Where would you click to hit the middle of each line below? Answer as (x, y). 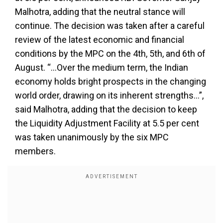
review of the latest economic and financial (100, 40)
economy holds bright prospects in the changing (111, 81)
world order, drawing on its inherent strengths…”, (109, 95)
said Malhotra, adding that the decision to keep (106, 109)
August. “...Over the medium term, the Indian (102, 67)
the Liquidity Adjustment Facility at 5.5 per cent (107, 123)
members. (35, 151)
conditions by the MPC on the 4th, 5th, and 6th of (110, 54)
